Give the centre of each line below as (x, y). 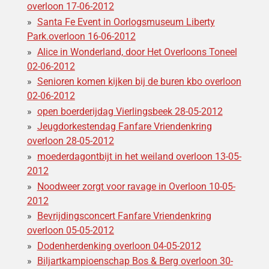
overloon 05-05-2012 (70, 231)
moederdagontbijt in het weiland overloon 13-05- (139, 157)
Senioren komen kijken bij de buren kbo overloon (139, 82)
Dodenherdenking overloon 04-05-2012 (119, 246)
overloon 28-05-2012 (70, 141)
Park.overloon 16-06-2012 (81, 37)
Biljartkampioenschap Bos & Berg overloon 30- (135, 261)
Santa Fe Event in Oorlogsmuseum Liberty (126, 22)
